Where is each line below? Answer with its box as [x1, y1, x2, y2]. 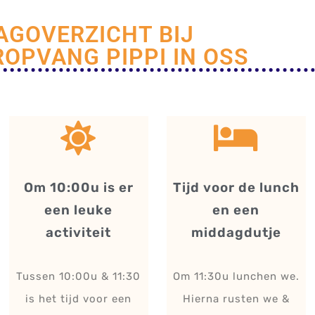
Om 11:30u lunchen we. [172, 270, 300, 283]
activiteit [46, 225, 112, 241]
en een [212, 202, 260, 219]
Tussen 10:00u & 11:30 [16, 270, 141, 283]
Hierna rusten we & [182, 292, 290, 306]
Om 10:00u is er [23, 180, 134, 196]
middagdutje [191, 225, 281, 241]
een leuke [44, 202, 113, 219]
